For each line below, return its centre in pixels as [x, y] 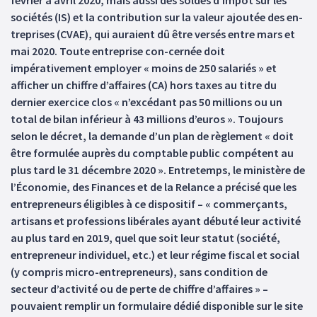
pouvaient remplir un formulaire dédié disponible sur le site [157, 306]
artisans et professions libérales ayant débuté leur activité [156, 221]
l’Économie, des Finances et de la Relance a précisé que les [154, 187]
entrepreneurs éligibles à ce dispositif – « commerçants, [149, 204]
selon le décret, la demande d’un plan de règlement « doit [152, 136]
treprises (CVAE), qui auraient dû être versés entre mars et [153, 34]
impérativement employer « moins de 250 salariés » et [144, 68]
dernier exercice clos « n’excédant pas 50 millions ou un [146, 102]
